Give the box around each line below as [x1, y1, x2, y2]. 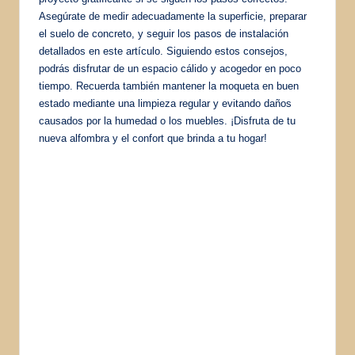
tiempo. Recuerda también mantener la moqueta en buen [39, 79, 299, 92]
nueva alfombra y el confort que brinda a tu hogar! [39, 132, 267, 144]
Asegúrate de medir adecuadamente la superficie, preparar [39, 10, 307, 22]
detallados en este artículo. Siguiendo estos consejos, [39, 44, 288, 57]
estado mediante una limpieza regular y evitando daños [39, 97, 292, 109]
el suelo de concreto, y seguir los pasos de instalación [39, 27, 288, 40]
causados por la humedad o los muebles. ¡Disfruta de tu [39, 114, 296, 127]
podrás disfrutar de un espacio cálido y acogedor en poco [39, 62, 301, 74]
